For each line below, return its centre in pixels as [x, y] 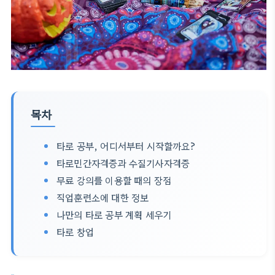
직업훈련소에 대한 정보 [103, 197]
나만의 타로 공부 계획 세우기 [114, 214]
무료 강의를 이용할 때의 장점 [114, 180]
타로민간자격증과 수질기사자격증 [123, 163]
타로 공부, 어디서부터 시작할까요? [126, 145]
